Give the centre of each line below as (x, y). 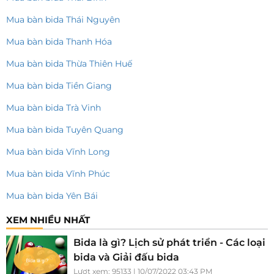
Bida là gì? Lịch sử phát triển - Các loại (169, 243)
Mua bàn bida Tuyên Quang (65, 130)
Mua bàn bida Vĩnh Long (58, 152)
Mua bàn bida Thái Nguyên (63, 20)
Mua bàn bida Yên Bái (52, 196)
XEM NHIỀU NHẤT (48, 220)
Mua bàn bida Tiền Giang (59, 86)
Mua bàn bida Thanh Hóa (59, 42)
